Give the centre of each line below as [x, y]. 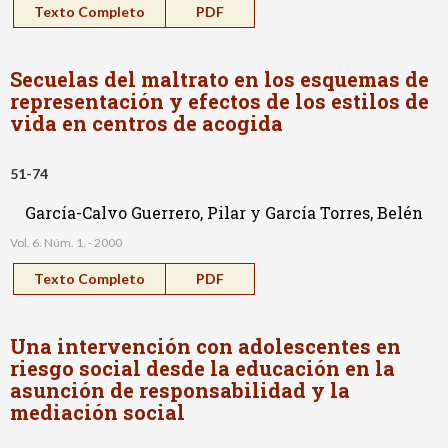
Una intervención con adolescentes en [205, 345]
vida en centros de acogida [146, 122]
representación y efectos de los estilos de [219, 100]
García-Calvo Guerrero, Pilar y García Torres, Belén [224, 212]
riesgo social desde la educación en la [202, 367]
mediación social [97, 411]
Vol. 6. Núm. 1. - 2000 [66, 242]
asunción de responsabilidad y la [180, 389]
